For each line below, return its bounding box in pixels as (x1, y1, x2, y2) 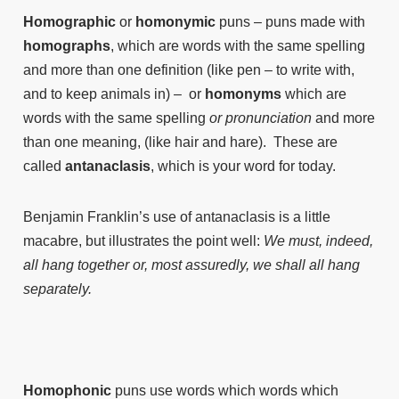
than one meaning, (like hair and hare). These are (23, 134, 338, 150)
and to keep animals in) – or (23, 86, 205, 102)
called (23, 159, 65, 174)
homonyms (205, 86, 281, 102)
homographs (23, 38, 110, 53)
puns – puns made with (216, 14, 365, 29)
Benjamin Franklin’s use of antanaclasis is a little (23, 209, 330, 224)
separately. (23, 281, 92, 297)
